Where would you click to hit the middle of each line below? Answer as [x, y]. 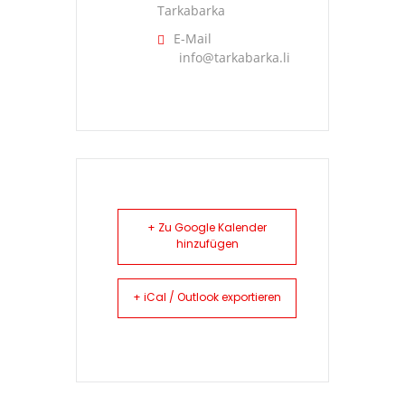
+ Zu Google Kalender [207, 229]
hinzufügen [207, 245]
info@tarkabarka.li [235, 58]
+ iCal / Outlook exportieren [207, 299]
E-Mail [193, 39]
